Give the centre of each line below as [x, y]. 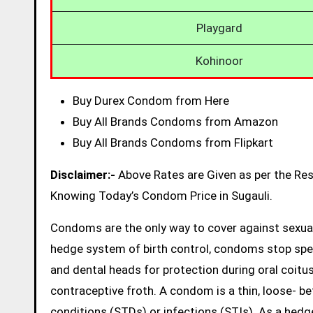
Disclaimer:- [83, 175]
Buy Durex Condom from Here [151, 101]
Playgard [219, 28]
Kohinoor [219, 61]
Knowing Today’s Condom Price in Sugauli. [161, 196]
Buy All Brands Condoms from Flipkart [173, 143]
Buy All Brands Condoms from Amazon [175, 122]
